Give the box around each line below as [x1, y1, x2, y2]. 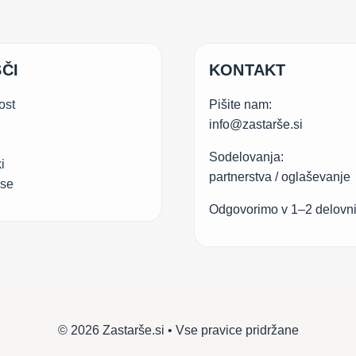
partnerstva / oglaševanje [209, 170, 350, 184]
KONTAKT [209, 61, 286, 79]
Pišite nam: [209, 98, 272, 112]
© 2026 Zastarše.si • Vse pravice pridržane [57, 323, 299, 338]
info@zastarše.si [209, 118, 303, 132]
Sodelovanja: [209, 150, 284, 164]
